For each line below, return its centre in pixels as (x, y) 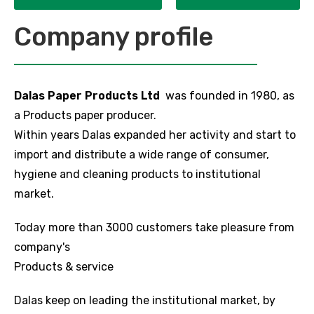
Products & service (64, 267)
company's (42, 247)
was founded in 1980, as (227, 96)
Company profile (114, 37)
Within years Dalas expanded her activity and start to (155, 135)
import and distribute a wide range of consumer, (142, 155)
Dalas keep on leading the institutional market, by (145, 301)
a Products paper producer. (85, 116)
